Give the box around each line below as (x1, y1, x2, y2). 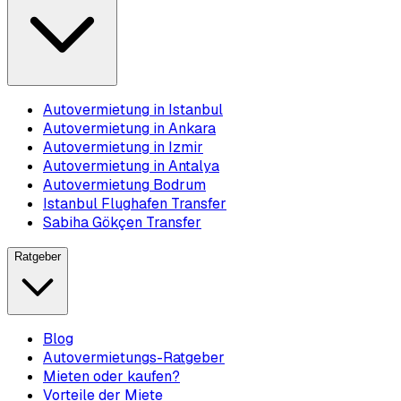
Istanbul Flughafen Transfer (43, 194, 226, 214)
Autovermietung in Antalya (43, 157, 219, 176)
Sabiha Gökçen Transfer (43, 213, 201, 233)
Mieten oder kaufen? (43, 367, 180, 387)
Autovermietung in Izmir (43, 138, 203, 158)
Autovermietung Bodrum (43, 175, 206, 195)
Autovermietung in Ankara (43, 119, 216, 139)
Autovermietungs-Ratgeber (43, 348, 225, 368)
